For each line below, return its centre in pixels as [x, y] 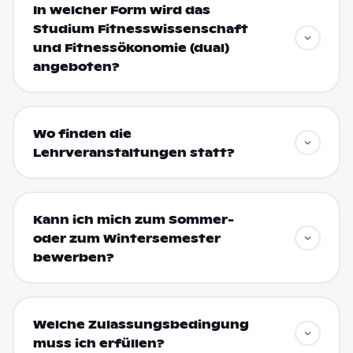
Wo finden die [82, 134]
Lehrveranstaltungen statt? [134, 152]
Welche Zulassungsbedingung [141, 324]
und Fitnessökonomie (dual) [131, 48]
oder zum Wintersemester [126, 238]
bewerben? [73, 257]
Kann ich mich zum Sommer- [133, 219]
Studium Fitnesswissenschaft [140, 29]
